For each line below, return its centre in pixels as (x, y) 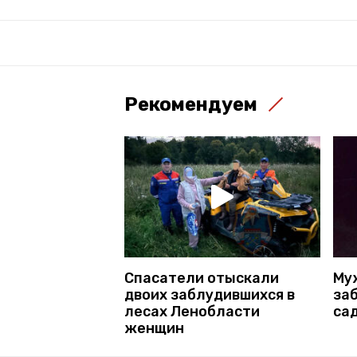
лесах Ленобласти (192, 311)
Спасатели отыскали (202, 278)
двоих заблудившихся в (210, 294)
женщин (154, 328)
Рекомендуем (191, 104)
